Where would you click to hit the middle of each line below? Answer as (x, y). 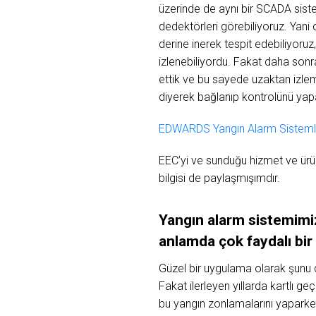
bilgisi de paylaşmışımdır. (219, 178)
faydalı (271, 241)
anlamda (188, 241)
